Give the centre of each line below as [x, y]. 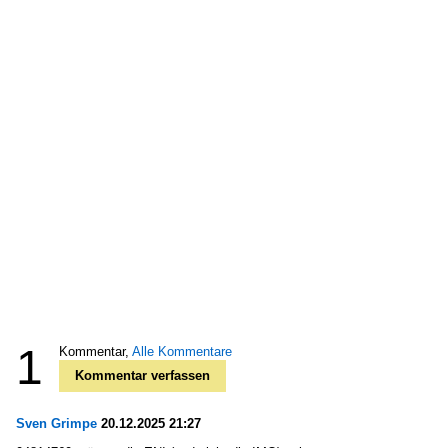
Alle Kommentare [182, 351]
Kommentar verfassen [142, 375]
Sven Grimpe [56, 423]
